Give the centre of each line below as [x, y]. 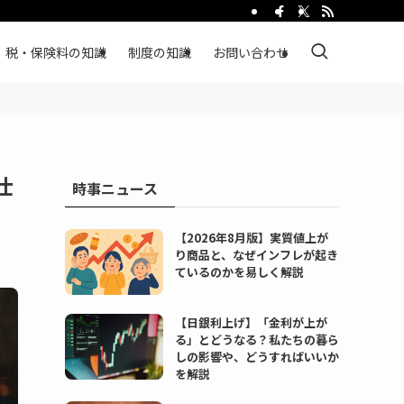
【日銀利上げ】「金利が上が [251, 322]
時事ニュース [115, 188]
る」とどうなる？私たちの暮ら [257, 339]
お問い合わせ [251, 52]
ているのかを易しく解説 [239, 272]
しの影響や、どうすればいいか [257, 356]
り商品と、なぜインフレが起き [256, 255]
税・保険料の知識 [56, 52]
